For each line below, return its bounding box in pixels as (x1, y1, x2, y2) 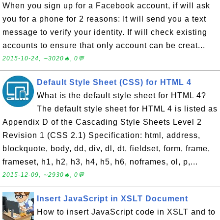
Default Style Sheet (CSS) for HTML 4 (37, 78, 192, 86)
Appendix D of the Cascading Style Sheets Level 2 (2, 118, 202, 126)
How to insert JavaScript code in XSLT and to (37, 208, 216, 216)
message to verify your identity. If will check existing (2, 28, 207, 36)
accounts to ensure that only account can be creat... (2, 41, 205, 50)
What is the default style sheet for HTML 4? (37, 91, 206, 100)
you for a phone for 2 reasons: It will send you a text (2, 15, 206, 23)
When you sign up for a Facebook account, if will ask (2, 1, 210, 10)
